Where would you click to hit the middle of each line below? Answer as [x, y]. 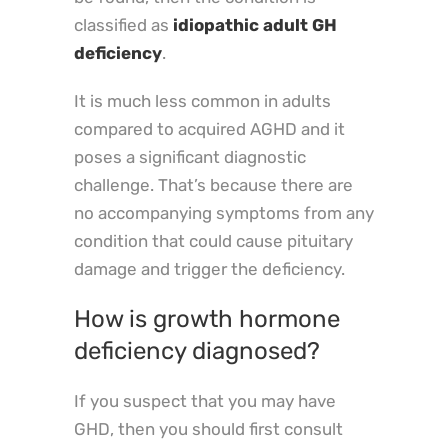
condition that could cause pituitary [213, 241]
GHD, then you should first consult [208, 429]
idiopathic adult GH [255, 25]
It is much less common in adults [202, 101]
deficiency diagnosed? [197, 351]
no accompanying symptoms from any [224, 213]
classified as [123, 25]
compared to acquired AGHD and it [209, 129]
